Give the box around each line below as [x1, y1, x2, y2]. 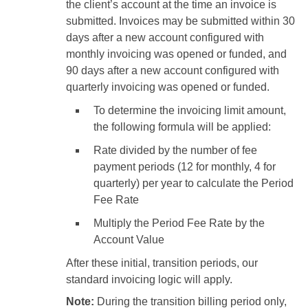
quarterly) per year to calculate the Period [93, 177, 294, 189]
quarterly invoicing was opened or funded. [66, 80, 269, 93]
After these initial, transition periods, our [66, 256, 258, 269]
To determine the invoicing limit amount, [93, 104, 286, 116]
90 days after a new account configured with [66, 64, 279, 76]
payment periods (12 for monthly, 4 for [93, 160, 276, 173]
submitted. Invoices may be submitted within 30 [66, 14, 295, 27]
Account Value [93, 233, 164, 245]
